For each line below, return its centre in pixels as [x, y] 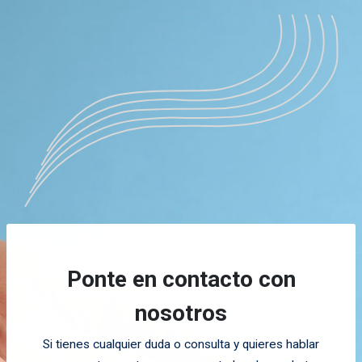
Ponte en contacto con [181, 279]
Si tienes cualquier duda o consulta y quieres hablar [181, 344]
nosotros [181, 313]
